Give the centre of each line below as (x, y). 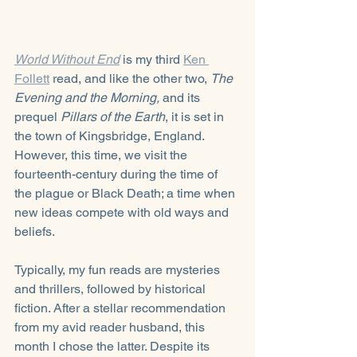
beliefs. (35, 231)
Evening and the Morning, (87, 97)
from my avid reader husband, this (111, 327)
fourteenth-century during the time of (118, 174)
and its (181, 97)
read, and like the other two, (130, 78)
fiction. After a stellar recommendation (122, 308)
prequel (37, 116)
